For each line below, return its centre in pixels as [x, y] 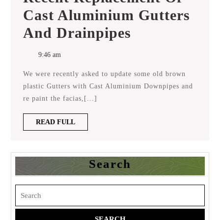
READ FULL [55, 122]
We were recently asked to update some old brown [26, 74]
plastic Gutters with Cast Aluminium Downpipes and [108, 86]
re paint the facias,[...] [60, 98]
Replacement [152, 35]
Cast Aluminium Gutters [107, 15]
